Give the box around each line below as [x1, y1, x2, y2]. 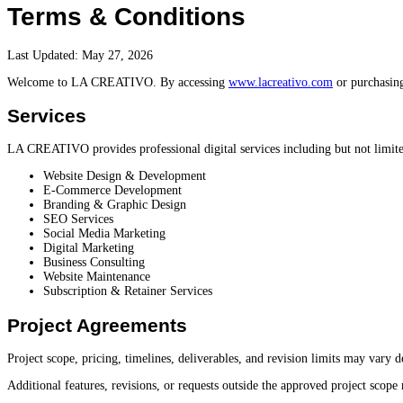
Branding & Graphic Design [43, 198, 186, 212]
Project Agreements [7, 314, 187, 336]
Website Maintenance [43, 270, 150, 284]
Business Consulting [43, 255, 145, 270]
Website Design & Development [43, 169, 206, 184]
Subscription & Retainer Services [43, 284, 212, 299]
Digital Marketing [43, 241, 134, 255]
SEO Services [43, 212, 113, 227]
